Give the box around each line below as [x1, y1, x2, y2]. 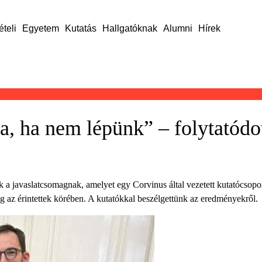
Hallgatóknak [102, 23, 157, 33]
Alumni [163, 23, 192, 33]
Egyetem [22, 23, 59, 33]
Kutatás [64, 23, 96, 33]
